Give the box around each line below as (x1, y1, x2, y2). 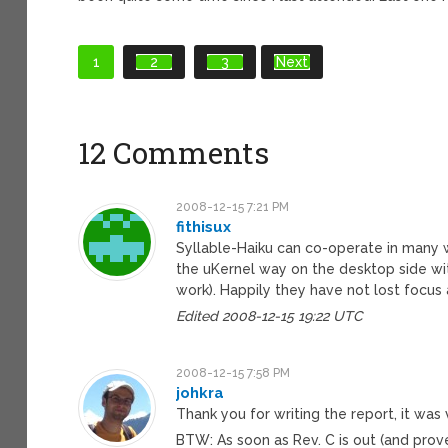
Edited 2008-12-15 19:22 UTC (176, 307, 364, 324)
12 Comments (78, 132, 270, 172)
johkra (176, 383, 225, 402)
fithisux (176, 217, 232, 236)
